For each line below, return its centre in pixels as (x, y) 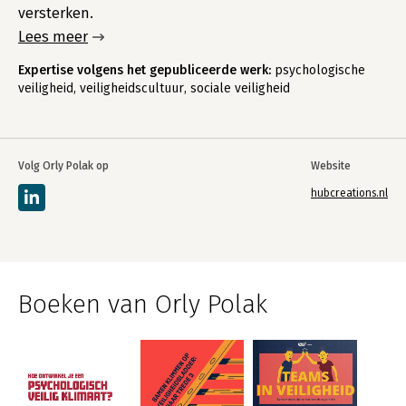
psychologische (318, 70)
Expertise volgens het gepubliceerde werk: (145, 70)
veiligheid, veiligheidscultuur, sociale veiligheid (154, 88)
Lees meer (53, 37)
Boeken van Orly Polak (143, 304)
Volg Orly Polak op (63, 166)
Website (331, 166)
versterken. (56, 13)
